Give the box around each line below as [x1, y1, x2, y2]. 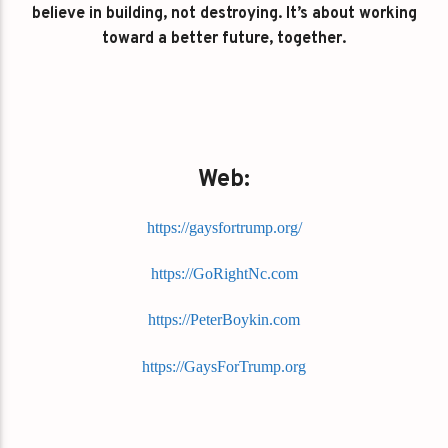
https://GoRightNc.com [150, 265, 298, 282]
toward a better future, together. [102, 29, 346, 50]
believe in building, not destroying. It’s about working [31, 4, 417, 25]
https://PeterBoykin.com [148, 311, 300, 329]
